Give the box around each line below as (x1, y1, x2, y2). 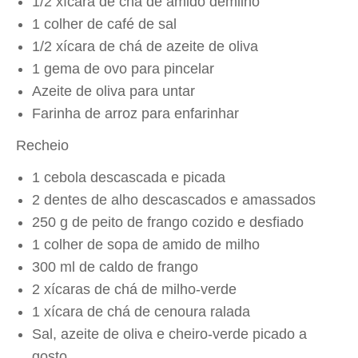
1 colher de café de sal (32, 16, 177, 32)
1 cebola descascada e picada (32, 169, 225, 185)
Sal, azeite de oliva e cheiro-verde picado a (32, 326, 307, 342)
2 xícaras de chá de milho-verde (32, 281, 237, 297)
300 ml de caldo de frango (32, 259, 198, 275)
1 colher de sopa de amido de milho (32, 237, 260, 253)
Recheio (16, 137, 69, 153)
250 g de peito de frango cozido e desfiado (32, 214, 304, 230)
